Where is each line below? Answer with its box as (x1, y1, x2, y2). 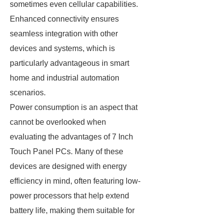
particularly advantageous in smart (10, 59, 129, 67)
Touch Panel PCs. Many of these (10, 147, 123, 156)
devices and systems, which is (10, 44, 115, 53)
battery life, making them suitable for (10, 206, 135, 215)
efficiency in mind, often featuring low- (10, 177, 140, 185)
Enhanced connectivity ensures (10, 15, 119, 23)
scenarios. (10, 88, 46, 97)
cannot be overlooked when (10, 118, 106, 126)
